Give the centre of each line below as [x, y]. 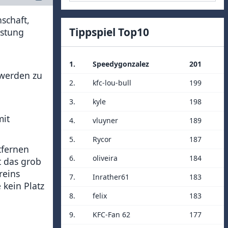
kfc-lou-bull [112, 83]
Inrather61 [111, 177]
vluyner [105, 120]
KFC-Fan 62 [111, 215]
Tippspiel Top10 [109, 32]
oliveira [105, 158]
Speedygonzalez [121, 64]
